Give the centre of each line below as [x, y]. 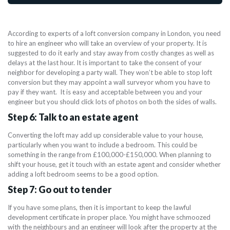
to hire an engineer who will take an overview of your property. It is [107, 43]
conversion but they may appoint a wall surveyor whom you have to [109, 82]
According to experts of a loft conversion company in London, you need [114, 34]
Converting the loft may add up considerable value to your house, [106, 135]
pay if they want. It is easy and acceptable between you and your [105, 92]
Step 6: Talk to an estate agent [73, 117]
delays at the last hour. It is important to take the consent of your [105, 63]
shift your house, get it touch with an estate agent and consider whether [114, 165]
